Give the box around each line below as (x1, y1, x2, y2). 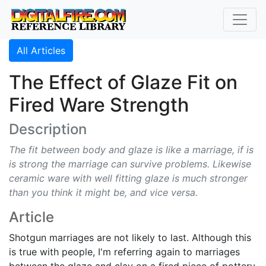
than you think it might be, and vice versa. (9, 186, 198, 198)
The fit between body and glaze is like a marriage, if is (9, 144, 254, 156)
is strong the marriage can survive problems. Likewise (9, 158, 251, 170)
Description (9, 121, 87, 138)
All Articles (17, 45, 65, 56)
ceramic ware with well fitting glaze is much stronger (9, 172, 248, 184)
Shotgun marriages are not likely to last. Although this (9, 232, 251, 243)
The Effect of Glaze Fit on (9, 71, 237, 94)
